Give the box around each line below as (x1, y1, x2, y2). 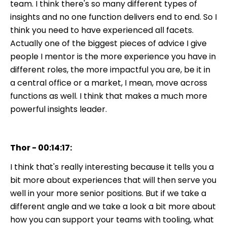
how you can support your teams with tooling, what (10, 213, 214, 225)
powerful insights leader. (10, 103, 107, 115)
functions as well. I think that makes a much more (10, 90, 207, 102)
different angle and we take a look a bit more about (10, 200, 216, 212)
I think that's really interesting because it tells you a (10, 161, 214, 173)
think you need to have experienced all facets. (10, 24, 194, 36)
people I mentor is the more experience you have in (10, 50, 216, 62)
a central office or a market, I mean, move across (10, 77, 207, 89)
